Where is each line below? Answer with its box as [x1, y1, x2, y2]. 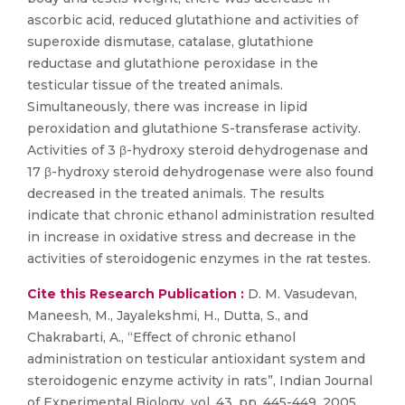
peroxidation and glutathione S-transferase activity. [27, 120, 361, 137]
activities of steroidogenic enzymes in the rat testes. [27, 250, 371, 267]
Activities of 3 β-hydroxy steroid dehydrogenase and [27, 142, 368, 158]
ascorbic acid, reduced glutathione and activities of [27, 12, 358, 28]
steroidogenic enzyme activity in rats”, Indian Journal [27, 372, 372, 389]
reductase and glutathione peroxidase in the [27, 55, 318, 71]
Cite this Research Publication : [27, 286, 244, 302]
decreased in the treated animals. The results [27, 185, 325, 202]
